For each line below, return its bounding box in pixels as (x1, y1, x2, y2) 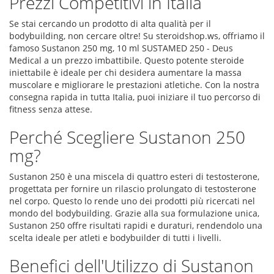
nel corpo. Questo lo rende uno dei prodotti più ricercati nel (9, 195, 255, 207)
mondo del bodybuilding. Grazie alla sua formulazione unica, (9, 207, 259, 219)
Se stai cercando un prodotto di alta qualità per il (9, 18, 211, 29)
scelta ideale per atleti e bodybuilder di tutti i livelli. (9, 232, 221, 243)
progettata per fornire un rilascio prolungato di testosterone (9, 183, 256, 194)
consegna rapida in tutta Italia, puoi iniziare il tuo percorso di (9, 91, 261, 103)
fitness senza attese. (9, 103, 92, 115)
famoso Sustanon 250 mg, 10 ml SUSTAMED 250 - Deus (9, 42, 233, 54)
